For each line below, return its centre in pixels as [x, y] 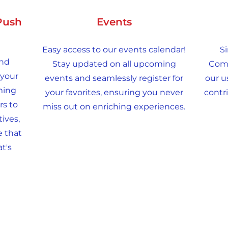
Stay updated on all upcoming [114, 64]
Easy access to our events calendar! [114, 50]
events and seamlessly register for [114, 78]
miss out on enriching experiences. [114, 107]
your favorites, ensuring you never [114, 92]
